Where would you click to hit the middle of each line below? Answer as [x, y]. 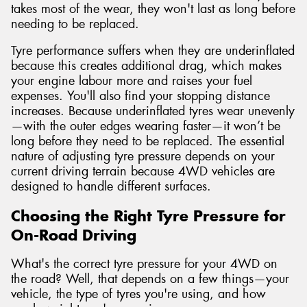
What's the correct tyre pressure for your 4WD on [144, 264]
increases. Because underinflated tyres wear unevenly [153, 111]
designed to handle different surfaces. [111, 187]
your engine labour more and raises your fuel [132, 81]
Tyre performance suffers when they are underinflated [153, 51]
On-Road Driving [74, 235]
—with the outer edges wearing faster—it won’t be [146, 126]
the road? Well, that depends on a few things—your [150, 279]
